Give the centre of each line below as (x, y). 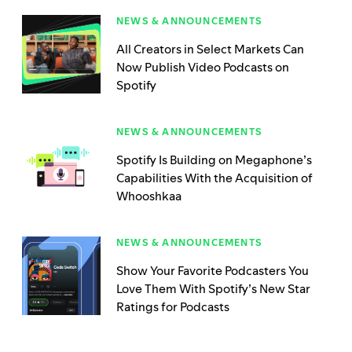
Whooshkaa (149, 196)
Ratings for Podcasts (173, 307)
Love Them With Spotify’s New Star (213, 289)
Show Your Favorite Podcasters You (213, 271)
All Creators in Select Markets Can (210, 49)
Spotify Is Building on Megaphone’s (214, 160)
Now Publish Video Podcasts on (203, 68)
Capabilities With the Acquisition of (214, 178)
